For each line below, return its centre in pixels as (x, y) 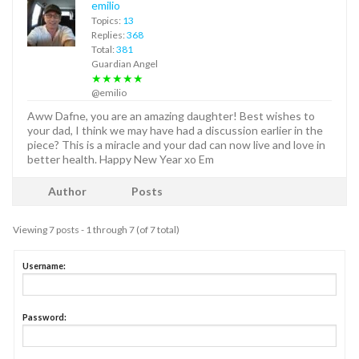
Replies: (109, 34)
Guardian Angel (125, 63)
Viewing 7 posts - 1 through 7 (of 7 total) (96, 229)
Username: (44, 265)
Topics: (107, 20)
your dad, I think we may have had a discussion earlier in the (175, 130)
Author (67, 191)
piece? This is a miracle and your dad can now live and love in (176, 144)
